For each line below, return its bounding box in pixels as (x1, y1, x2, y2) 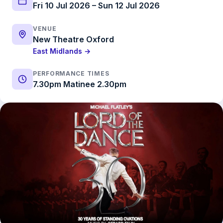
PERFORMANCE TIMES (33, 70, 110, 77)
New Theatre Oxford (33, 34, 114, 44)
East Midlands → (33, 47, 91, 55)
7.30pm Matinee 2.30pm (33, 79, 126, 89)
